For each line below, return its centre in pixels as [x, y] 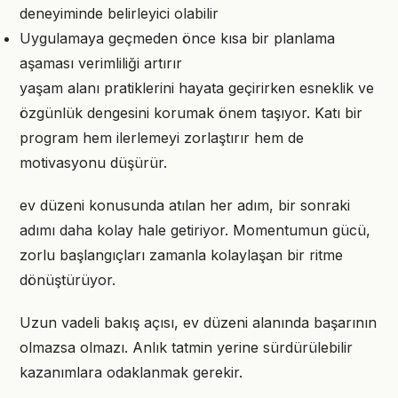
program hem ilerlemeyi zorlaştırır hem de [162, 138]
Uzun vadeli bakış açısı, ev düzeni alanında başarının [198, 322]
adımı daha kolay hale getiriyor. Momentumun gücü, [195, 230]
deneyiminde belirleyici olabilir [119, 13]
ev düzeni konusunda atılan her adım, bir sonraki [185, 205]
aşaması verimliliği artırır [101, 63]
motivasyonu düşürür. [93, 163]
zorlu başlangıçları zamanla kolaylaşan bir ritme [181, 255]
